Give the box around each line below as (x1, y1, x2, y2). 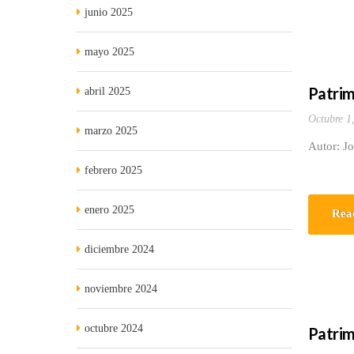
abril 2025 (85, 85, 130, 97)
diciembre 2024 (85, 243, 154, 255)
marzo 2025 (85, 125, 137, 137)
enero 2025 (85, 204, 134, 216)
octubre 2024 (85, 322, 143, 334)
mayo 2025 (85, 46, 134, 58)
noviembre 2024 (85, 283, 157, 295)
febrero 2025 (85, 164, 142, 176)
